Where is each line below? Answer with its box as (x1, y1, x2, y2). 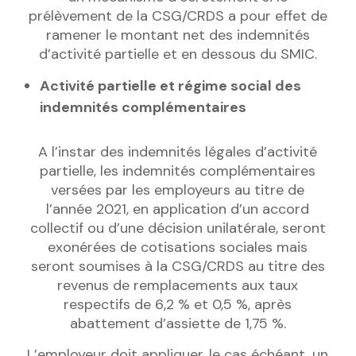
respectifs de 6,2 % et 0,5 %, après (64, 295, 292, 315)
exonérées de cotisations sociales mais (48, 238, 308, 257)
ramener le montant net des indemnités (45, 25, 310, 45)
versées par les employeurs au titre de (51, 180, 305, 200)
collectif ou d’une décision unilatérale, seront (29, 219, 326, 238)
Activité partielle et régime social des (39, 76, 301, 96)
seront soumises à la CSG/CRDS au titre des (30, 257, 325, 277)
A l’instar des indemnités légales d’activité (38, 142, 318, 162)
